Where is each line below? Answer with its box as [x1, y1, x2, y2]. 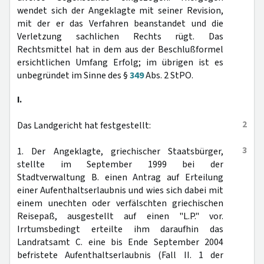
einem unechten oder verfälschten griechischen [17, 197, 223, 210]
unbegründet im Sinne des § [17, 69, 130, 82]
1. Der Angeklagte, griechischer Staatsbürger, [17, 145, 223, 158]
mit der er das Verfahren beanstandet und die [17, 17, 223, 30]
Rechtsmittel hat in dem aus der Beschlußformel [17, 43, 223, 56]
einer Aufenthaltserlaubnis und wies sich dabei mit [17, 184, 223, 197]
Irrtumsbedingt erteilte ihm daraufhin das [17, 223, 223, 236]
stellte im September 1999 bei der [17, 158, 223, 171]
